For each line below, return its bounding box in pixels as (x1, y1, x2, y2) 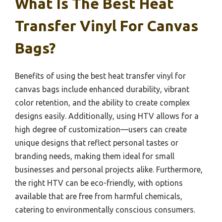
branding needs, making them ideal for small (15, 152, 174, 161)
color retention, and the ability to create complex (15, 98, 190, 108)
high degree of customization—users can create (15, 125, 187, 134)
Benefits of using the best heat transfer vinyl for (15, 71, 186, 81)
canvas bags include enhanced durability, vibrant (15, 85, 189, 94)
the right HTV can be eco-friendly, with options (15, 178, 183, 188)
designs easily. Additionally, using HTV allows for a (15, 111, 199, 121)
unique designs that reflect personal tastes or (15, 138, 178, 148)
